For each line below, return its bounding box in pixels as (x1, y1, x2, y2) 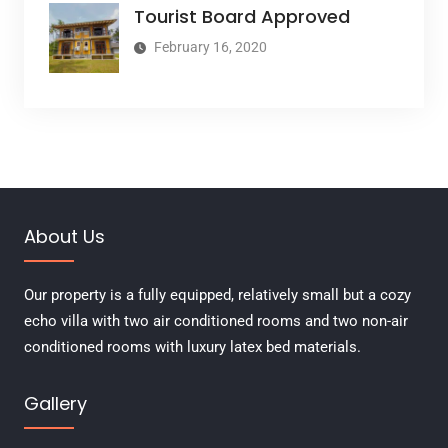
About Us (23, 224, 105, 250)
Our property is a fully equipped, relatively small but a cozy (23, 286, 411, 305)
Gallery (23, 391, 87, 417)
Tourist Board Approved (133, 4, 350, 30)
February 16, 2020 (153, 39, 267, 56)
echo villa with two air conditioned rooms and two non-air (23, 312, 408, 331)
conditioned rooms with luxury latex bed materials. (23, 338, 361, 357)
